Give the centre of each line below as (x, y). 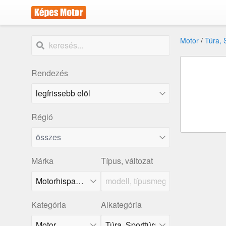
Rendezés (50, 73)
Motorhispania (80, 181)
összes (48, 137)
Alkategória (121, 205)
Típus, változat (127, 161)
